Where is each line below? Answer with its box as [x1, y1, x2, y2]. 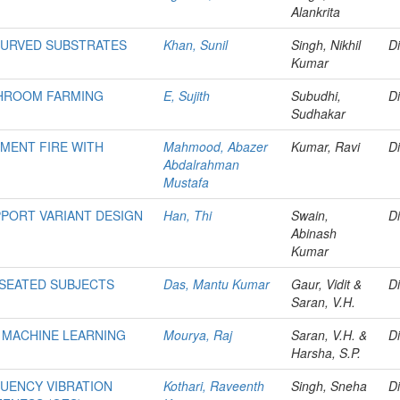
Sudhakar [291, 104, 346, 122]
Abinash [291, 223, 337, 242]
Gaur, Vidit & [291, 274, 362, 293]
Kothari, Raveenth [163, 376, 265, 395]
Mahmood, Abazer [163, 137, 269, 155]
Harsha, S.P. [291, 343, 362, 362]
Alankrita [291, 2, 341, 21]
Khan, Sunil [163, 35, 229, 54]
